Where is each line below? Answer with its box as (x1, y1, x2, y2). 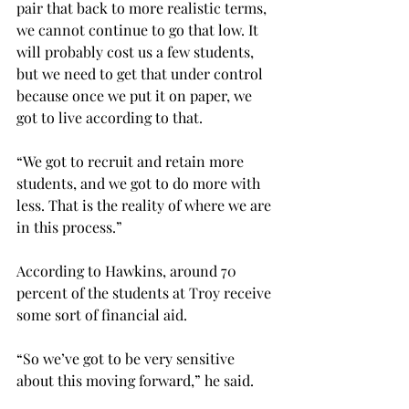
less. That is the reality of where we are (16, 194, 275, 215)
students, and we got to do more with (16, 173, 264, 193)
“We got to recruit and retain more (16, 151, 247, 171)
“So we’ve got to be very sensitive (16, 348, 238, 368)
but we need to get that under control (16, 63, 267, 83)
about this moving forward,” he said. (16, 370, 254, 390)
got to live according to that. (16, 107, 203, 127)
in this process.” (16, 216, 122, 236)
